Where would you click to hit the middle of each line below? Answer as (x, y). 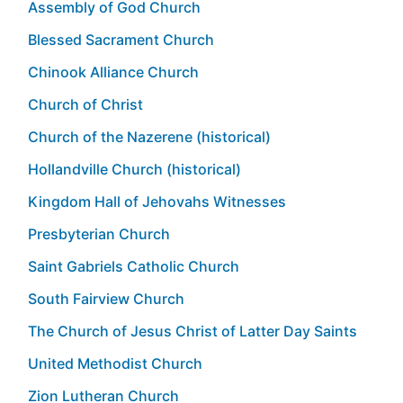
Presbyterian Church (99, 233)
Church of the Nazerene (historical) (149, 136)
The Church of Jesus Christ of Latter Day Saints (193, 331)
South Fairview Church (106, 298)
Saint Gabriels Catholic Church (134, 266)
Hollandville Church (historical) (134, 169)
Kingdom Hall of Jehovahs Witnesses (157, 201)
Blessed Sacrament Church (121, 39)
